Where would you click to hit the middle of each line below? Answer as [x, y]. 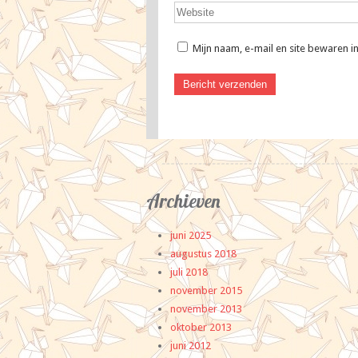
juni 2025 [191, 235]
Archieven [183, 201]
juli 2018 [189, 272]
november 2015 [206, 290]
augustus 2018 [203, 254]
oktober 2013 [201, 327]
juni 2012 [191, 346]
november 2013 [206, 309]
